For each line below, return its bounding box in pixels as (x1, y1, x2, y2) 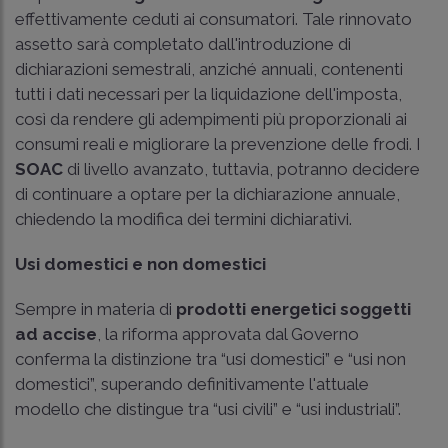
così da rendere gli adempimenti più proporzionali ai (15, 108, 407, 129)
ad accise (15, 323, 97, 344)
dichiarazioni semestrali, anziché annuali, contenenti (15, 58, 403, 79)
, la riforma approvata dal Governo (97, 323, 359, 344)
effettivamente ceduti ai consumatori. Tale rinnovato (15, 8, 412, 29)
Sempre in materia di (15, 298, 176, 319)
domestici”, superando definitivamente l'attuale (15, 373, 369, 394)
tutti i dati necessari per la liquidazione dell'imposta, (15, 83, 402, 104)
